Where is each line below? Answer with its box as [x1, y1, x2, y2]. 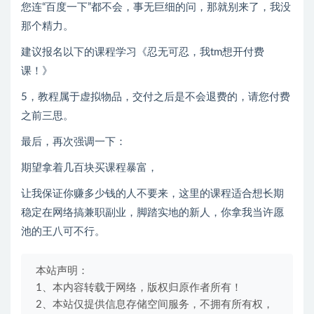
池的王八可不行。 [21, 226, 105, 238]
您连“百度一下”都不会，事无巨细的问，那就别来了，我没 [21, 2, 291, 13]
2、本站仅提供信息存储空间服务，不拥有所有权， [36, 299, 273, 310]
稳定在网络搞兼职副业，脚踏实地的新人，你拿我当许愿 [21, 207, 284, 219]
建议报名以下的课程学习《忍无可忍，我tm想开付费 [21, 47, 264, 58]
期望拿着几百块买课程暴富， [21, 163, 158, 174]
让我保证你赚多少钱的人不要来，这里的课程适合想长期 [21, 189, 284, 200]
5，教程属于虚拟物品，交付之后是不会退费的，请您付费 [21, 92, 290, 103]
